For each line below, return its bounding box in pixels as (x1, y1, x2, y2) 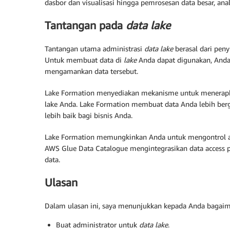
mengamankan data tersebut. (45, 66, 138, 75)
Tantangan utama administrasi (45, 44, 144, 53)
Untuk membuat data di (45, 55, 124, 64)
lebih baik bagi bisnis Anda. (45, 110, 132, 120)
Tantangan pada (45, 19, 126, 32)
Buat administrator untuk (56, 220, 139, 229)
